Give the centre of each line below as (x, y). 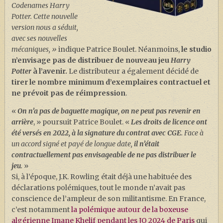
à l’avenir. (50, 71)
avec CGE (166, 133)
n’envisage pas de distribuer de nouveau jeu (91, 60)
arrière (22, 122)
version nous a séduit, (45, 28)
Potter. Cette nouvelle (44, 17)
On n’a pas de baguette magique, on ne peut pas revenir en (109, 111)
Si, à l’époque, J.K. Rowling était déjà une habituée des (101, 177)
